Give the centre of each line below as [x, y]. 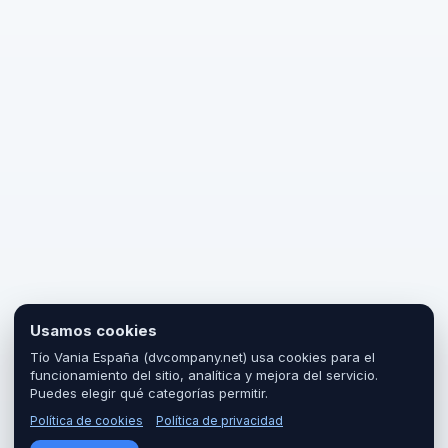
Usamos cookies [93, 330]
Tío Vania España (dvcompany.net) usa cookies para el [202, 357]
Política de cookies [86, 420]
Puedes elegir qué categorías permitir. [149, 393]
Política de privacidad [219, 420]
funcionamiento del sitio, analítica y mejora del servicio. [204, 375]
